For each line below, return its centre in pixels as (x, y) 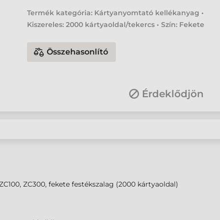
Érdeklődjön (173, 94)
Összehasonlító (78, 52)
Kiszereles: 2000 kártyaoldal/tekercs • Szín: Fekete (116, 25)
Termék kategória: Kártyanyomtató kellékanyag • (116, 13)
